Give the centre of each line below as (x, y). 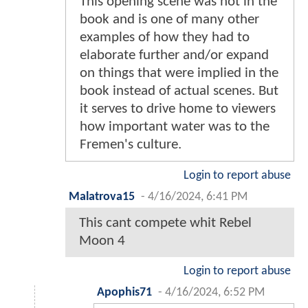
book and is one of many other (169, 20)
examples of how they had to (165, 38)
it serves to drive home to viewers (178, 109)
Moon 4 (102, 241)
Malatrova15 (102, 197)
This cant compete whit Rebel (165, 223)
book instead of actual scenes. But (179, 91)
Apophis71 (124, 293)
